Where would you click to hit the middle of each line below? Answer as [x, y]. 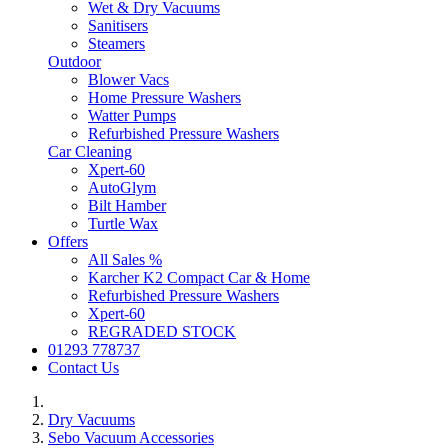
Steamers [116, 44]
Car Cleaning [90, 152]
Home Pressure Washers [164, 98]
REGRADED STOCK [162, 332]
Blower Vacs [128, 80]
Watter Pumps [132, 116]
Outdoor [74, 62]
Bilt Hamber [127, 206]
